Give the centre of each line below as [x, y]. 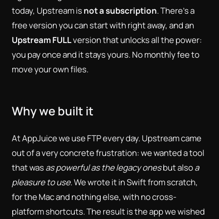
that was [29, 167]
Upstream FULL [42, 40]
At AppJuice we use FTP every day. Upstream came [107, 138]
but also [178, 167]
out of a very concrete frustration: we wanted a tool [108, 153]
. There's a [176, 10]
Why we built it [53, 110]
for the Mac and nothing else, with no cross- [94, 197]
